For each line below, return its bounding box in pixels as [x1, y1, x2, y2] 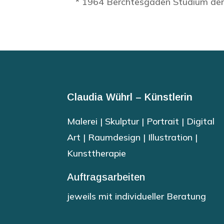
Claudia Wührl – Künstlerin [67, 91, 193, 103]
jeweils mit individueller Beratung [67, 190, 206, 202]
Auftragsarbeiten [67, 171, 145, 183]
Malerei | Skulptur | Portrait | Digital [67, 115, 215, 127]
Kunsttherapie [67, 147, 129, 159]
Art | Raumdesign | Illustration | [67, 131, 198, 143]
